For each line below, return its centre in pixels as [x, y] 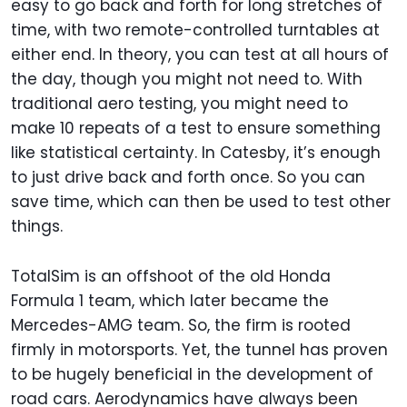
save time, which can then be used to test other [201, 202]
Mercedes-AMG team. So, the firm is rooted [181, 326]
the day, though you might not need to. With [187, 79]
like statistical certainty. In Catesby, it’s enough [196, 153]
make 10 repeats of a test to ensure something [196, 129]
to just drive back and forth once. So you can [188, 178]
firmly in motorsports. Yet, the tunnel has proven [199, 350]
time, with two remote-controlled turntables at [195, 30]
